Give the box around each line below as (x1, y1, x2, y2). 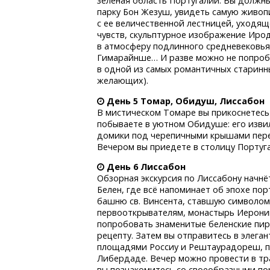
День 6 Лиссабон (107, 161, 186, 173)
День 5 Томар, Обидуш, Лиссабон (107, 95, 265, 107)
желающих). (97, 75, 149, 87)
